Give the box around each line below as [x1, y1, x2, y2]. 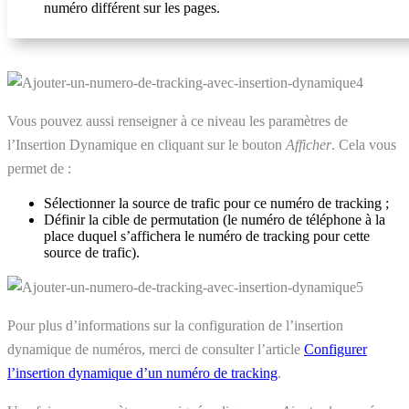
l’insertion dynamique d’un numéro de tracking [7, 364, 278, 381]
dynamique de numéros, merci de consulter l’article [7, 341, 304, 357]
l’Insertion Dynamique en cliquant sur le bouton [7, 136, 286, 152]
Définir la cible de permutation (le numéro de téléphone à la [44, 211, 385, 227]
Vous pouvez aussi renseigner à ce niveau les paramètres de [7, 112, 348, 129]
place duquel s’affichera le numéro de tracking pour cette [44, 227, 370, 244]
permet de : [7, 160, 71, 176]
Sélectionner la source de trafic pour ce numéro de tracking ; [44, 194, 389, 211]
